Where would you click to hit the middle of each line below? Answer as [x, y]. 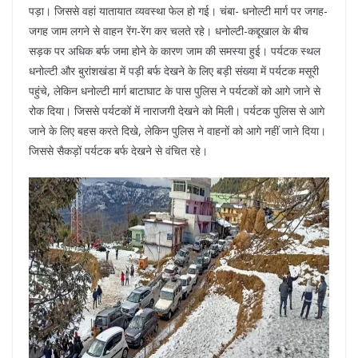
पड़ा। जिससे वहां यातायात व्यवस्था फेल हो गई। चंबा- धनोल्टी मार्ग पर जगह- [178, 11]
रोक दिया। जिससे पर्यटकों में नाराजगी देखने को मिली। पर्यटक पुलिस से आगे [177, 111]
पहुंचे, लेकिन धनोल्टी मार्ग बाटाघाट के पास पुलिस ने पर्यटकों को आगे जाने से [175, 91]
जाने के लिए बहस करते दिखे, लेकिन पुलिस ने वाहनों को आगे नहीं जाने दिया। [177, 131]
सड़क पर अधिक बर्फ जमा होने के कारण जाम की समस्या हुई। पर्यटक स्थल [175, 51]
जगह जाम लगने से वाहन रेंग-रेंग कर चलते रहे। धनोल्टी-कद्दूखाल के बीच [169, 31]
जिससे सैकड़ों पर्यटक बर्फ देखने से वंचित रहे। [118, 151]
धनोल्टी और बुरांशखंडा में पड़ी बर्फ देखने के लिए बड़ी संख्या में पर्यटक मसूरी [174, 71]
